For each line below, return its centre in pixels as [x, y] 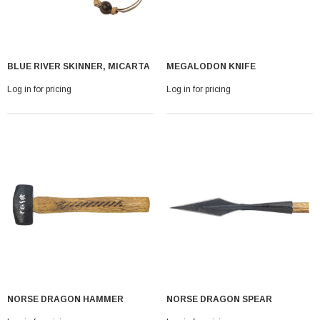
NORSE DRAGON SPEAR [219, 299]
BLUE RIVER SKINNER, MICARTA [79, 66]
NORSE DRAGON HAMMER [65, 299]
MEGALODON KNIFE [211, 66]
